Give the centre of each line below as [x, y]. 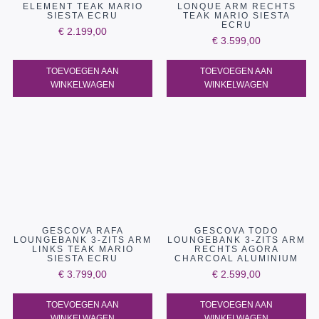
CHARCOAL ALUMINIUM [236, 259]
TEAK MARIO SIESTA [236, 15]
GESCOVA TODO [236, 231]
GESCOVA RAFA [83, 231]
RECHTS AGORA [236, 250]
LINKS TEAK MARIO [83, 250]
